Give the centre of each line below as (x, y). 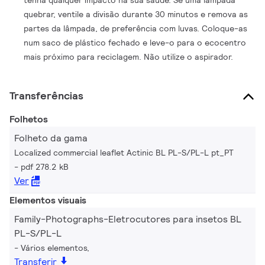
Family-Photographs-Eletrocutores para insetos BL (128, 219)
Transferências (46, 96)
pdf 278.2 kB (45, 167)
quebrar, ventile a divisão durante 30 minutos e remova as (136, 14)
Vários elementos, (55, 248)
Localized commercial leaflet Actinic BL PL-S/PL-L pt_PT (124, 153)
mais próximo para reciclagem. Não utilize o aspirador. (129, 57)
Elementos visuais (48, 200)
